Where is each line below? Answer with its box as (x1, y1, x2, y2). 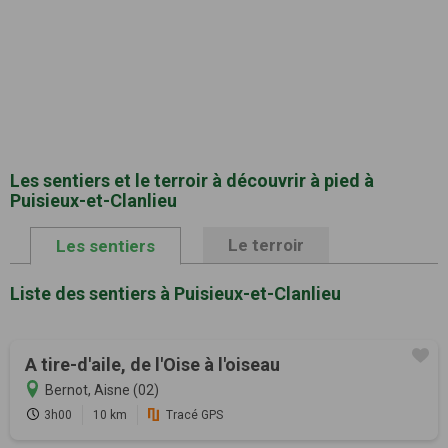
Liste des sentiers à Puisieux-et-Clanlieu (10, 283, 341, 305)
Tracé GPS (166, 408, 223, 423)
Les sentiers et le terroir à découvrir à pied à (10, 170, 374, 192)
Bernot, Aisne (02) (45, 382, 159, 399)
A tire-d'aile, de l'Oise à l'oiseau (25, 354, 280, 376)
